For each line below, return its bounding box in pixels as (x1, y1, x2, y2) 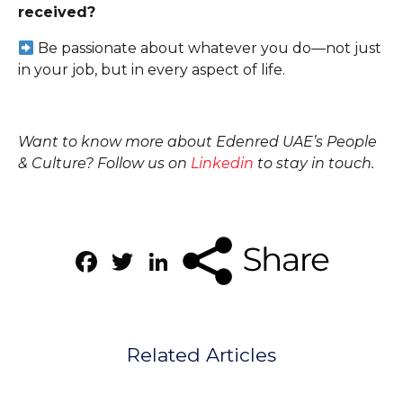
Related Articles (127, 344, 276, 367)
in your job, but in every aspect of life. (18, 61, 285, 79)
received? (18, 4, 95, 22)
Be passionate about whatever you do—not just (38, 40, 382, 58)
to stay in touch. (254, 155, 378, 173)
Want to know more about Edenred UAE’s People (18, 133, 377, 151)
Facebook (101, 243, 239, 279)
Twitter (137, 243, 240, 279)
